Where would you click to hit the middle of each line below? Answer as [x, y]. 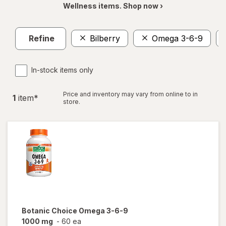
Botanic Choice [50, 210]
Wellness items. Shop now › [113, 6]
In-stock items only [62, 70]
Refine [42, 39]
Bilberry [105, 39]
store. [72, 101]
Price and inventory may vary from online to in [130, 94]
